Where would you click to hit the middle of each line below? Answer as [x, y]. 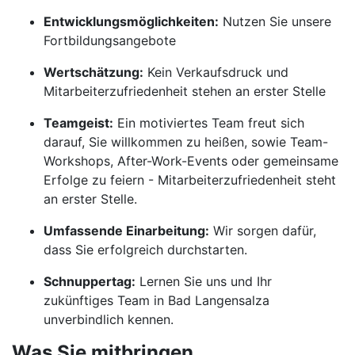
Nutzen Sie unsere [275, 21]
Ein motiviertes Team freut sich [209, 123]
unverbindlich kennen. [109, 319]
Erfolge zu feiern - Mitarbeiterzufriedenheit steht [190, 180]
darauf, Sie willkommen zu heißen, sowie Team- [186, 142]
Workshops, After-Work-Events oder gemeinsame [191, 161]
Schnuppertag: [90, 281]
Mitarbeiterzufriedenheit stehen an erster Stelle [185, 91]
